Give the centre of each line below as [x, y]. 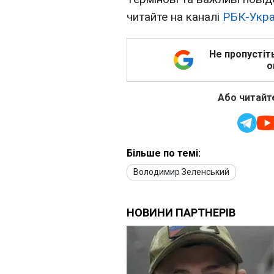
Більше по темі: [164, 154]
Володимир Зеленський [181, 172]
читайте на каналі [175, 17]
